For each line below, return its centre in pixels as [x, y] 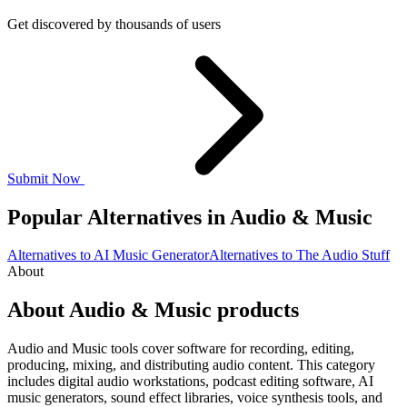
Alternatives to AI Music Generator [108, 255]
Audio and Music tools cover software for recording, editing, [181, 349]
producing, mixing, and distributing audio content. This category [191, 365]
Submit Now [46, 178]
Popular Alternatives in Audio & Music [190, 217]
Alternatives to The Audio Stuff [299, 255]
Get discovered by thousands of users [114, 24]
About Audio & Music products [153, 310]
